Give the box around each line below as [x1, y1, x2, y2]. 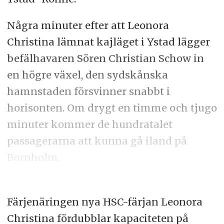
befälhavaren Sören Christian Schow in [6, 51, 204, 64]
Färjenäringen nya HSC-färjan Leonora [6, 195, 202, 208]
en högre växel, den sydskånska [6, 68, 168, 81]
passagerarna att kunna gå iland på [6, 134, 187, 147]
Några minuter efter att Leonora [6, 18, 169, 31]
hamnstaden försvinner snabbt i [6, 84, 170, 97]
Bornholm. [6, 150, 60, 163]
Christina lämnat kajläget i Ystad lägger [6, 35, 210, 48]
